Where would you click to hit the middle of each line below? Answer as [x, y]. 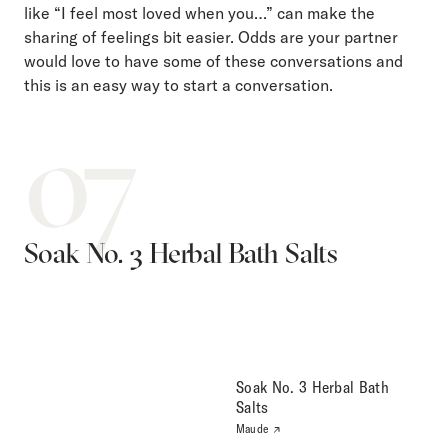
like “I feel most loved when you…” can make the [199, 12]
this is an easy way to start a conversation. [178, 84]
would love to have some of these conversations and [213, 60]
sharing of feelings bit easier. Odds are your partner [211, 36]
